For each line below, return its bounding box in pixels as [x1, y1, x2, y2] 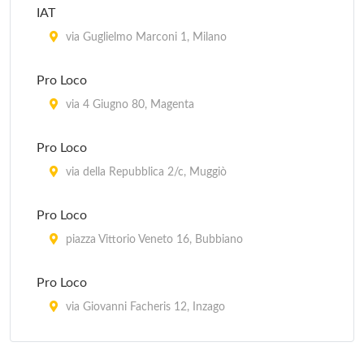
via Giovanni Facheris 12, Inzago [63, 301, 225, 313]
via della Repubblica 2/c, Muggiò [63, 167, 227, 178]
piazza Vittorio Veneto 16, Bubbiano [63, 234, 243, 245]
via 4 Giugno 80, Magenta [63, 99, 194, 110]
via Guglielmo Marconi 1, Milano [63, 32, 227, 43]
